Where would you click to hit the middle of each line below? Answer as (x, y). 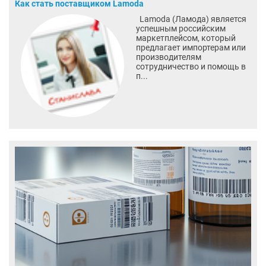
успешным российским (180, 28)
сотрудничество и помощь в (191, 66)
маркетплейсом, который (186, 38)
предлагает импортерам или (191, 47)
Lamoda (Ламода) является (191, 19)
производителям (168, 57)
